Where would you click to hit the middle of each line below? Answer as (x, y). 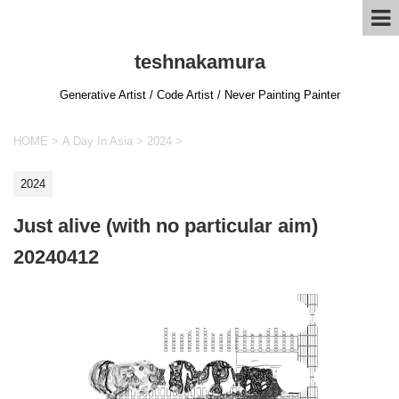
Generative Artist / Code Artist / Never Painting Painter (199, 95)
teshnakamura (199, 62)
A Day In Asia (98, 141)
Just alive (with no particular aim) (166, 225)
